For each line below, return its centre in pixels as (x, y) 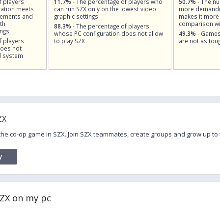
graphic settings (76, 16)
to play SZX (69, 41)
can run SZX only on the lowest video (105, 9)
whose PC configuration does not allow (108, 33)
